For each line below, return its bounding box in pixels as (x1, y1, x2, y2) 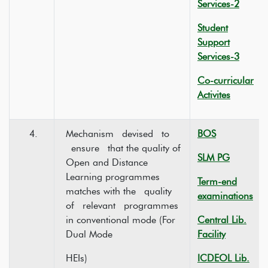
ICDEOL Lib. (197, 252, 249, 264)
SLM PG (197, 152, 230, 163)
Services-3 (197, 51, 239, 62)
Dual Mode (66, 229, 112, 240)
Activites (197, 89, 230, 100)
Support (197, 36, 230, 48)
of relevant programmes (66, 200, 178, 211)
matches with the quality (66, 185, 177, 197)
